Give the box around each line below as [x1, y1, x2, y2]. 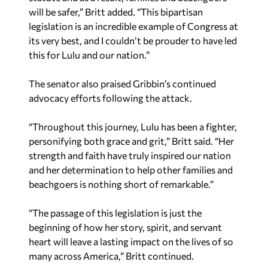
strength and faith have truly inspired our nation [29, 149, 231, 161]
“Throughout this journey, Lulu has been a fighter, [29, 120, 237, 132]
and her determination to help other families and [29, 163, 233, 175]
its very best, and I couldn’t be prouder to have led [29, 34, 237, 46]
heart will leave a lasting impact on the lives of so [29, 235, 233, 247]
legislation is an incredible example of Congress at [29, 20, 238, 32]
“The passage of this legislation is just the [29, 206, 202, 218]
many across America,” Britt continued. [29, 249, 194, 261]
